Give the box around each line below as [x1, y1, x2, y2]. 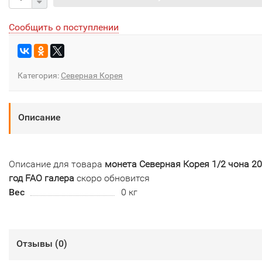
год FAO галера [9, 173, 74, 184]
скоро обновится [74, 173, 150, 184]
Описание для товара [9, 158, 105, 170]
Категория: [18, 71, 61, 81]
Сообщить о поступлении [9, 22, 119, 33]
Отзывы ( [16, 238, 58, 250]
